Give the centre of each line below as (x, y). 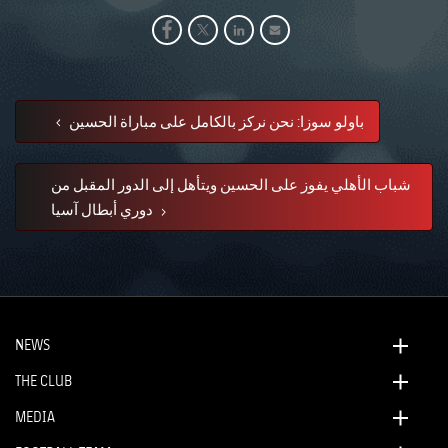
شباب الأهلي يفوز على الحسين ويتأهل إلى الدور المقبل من (231, 184)
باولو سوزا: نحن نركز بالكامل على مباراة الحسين (216, 121)
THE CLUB (43, 380)
